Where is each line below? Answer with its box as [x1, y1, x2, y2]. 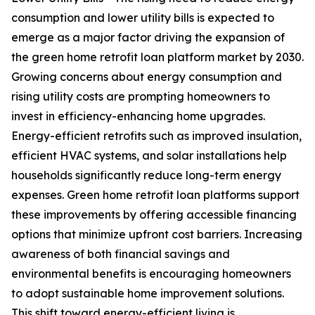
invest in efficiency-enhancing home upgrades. [11, 109, 265, 124]
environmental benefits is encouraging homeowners [11, 266, 291, 281]
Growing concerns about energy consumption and [11, 70, 282, 84]
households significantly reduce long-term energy [11, 168, 281, 183]
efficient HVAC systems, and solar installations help [11, 148, 287, 163]
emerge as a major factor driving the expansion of [11, 30, 285, 45]
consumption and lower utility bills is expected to [11, 11, 274, 25]
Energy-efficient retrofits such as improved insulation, [11, 129, 302, 143]
